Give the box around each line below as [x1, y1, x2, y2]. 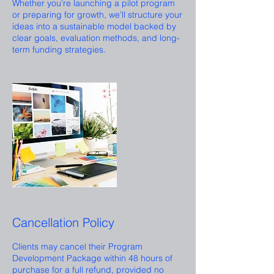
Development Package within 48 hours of [12, 253, 172, 264]
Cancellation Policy [12, 215, 114, 231]
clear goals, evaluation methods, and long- [12, 32, 180, 44]
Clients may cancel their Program [12, 241, 143, 253]
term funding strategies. [12, 44, 106, 56]
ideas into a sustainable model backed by [12, 21, 176, 32]
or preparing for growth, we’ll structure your [12, 9, 182, 21]
